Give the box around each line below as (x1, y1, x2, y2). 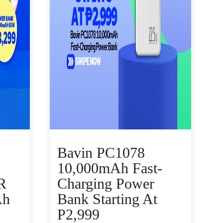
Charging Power (57, 175, 154, 192)
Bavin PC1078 (57, 144, 145, 161)
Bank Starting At (57, 191, 157, 207)
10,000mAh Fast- (57, 160, 162, 176)
